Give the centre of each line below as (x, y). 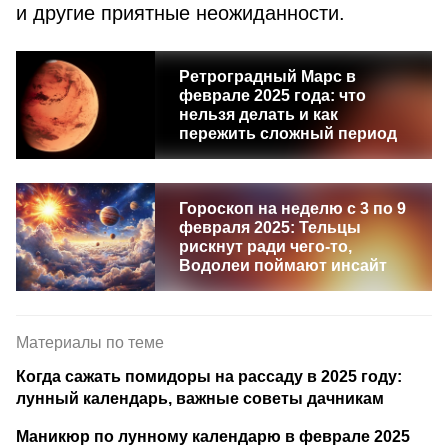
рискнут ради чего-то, (265, 246)
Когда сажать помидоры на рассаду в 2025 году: (209, 376)
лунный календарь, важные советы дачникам (200, 398)
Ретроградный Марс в (267, 76)
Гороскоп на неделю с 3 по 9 (292, 208)
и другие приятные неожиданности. (180, 13)
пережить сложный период (287, 133)
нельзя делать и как (258, 114)
